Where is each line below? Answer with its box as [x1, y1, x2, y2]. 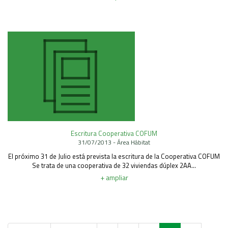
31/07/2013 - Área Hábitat [78, 137, 150, 148]
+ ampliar [100, 172, 128, 183]
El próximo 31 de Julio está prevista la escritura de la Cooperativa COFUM [8, 151, 220, 162]
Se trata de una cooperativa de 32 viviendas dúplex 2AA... [32, 160, 196, 171]
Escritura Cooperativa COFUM [71, 128, 157, 139]
